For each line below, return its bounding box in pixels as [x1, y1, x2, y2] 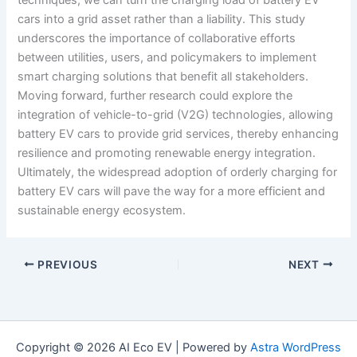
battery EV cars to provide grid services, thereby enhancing [18, 126, 339, 141]
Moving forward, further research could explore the [18, 88, 293, 103]
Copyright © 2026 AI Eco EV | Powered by [16, 340, 250, 355]
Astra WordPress [250, 340, 341, 355]
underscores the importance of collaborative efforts [18, 30, 296, 45]
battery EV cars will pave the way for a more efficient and [18, 183, 326, 198]
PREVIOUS [34, 257, 98, 271]
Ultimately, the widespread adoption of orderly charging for [18, 164, 338, 179]
